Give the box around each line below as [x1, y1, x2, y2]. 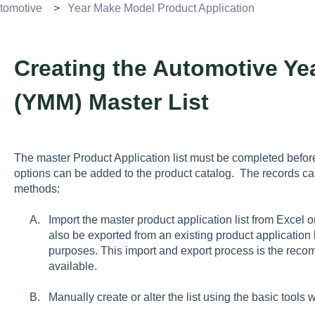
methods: [13, 182, 60, 195]
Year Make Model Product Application [67, 1, 255, 14]
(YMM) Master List [13, 89, 209, 115]
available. [48, 260, 97, 273]
